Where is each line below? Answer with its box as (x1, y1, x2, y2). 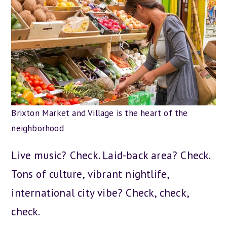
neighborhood (11, 123, 64, 134)
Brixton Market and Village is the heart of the (11, 107, 188, 119)
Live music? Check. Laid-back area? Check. (11, 148, 210, 162)
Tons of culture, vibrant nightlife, (11, 167, 169, 181)
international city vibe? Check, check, (11, 186, 189, 200)
